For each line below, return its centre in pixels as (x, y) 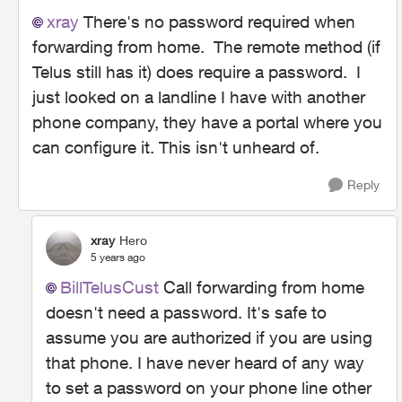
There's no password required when (217, 22)
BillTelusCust (109, 287)
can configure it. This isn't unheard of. (176, 147)
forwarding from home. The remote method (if (206, 47)
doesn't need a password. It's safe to (186, 312)
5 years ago (118, 257)
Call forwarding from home (262, 287)
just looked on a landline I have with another (199, 97)
